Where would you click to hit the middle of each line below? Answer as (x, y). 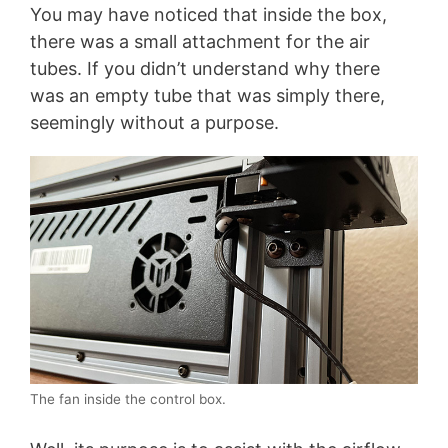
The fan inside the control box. (128, 398)
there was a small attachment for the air (200, 42)
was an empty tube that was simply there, (207, 96)
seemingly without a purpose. (154, 123)
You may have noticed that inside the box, (208, 15)
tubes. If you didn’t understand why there (205, 69)
